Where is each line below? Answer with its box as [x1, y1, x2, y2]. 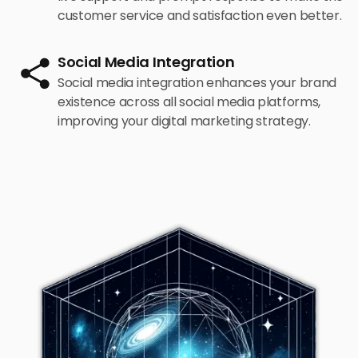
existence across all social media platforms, [58, 92, 320, 111]
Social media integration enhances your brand [58, 73, 336, 92]
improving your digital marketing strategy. [58, 111, 311, 130]
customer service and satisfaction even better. [58, 6, 342, 25]
